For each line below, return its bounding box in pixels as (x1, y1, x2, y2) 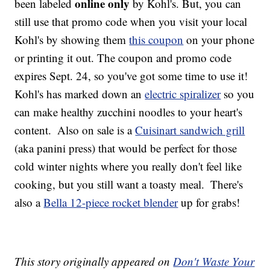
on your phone (183, 32, 255, 48)
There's (207, 177, 243, 192)
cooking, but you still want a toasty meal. (14, 177, 208, 192)
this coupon (129, 32, 184, 48)
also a (14, 195, 44, 210)
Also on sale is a (54, 122, 136, 138)
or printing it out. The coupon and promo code (14, 50, 232, 66)
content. (14, 122, 55, 138)
